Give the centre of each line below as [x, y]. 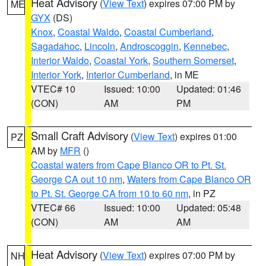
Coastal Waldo [88, 32]
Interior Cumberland [128, 75]
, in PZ [202, 193]
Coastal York [121, 60]
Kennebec [205, 46]
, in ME [184, 75]
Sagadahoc [55, 46]
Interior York [56, 75]
